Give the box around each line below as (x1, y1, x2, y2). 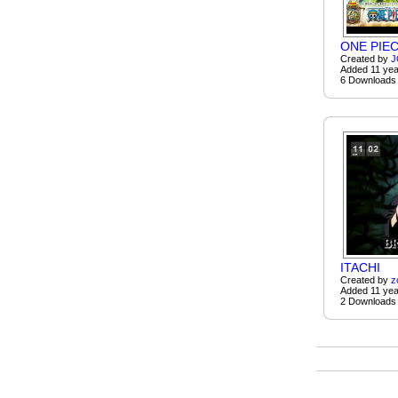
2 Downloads (339, 296, 396, 306)
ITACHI (339, 260, 380, 275)
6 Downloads (339, 75, 396, 85)
